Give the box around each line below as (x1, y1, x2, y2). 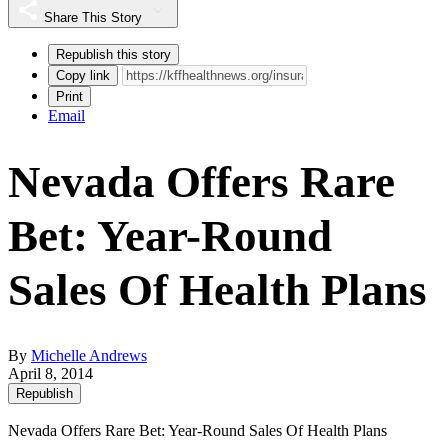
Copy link (56, 67, 110, 83)
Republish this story (56, 46, 171, 62)
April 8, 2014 (8, 364, 93, 382)
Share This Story (44, 9, 142, 25)
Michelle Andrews (31, 346, 147, 364)
